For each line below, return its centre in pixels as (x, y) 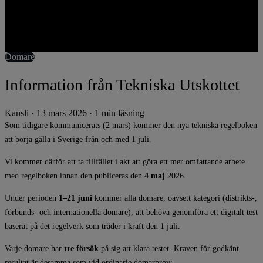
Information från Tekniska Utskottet (122, 85)
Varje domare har (34, 249)
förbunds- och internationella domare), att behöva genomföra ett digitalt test (131, 213)
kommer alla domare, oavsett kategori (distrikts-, (175, 198)
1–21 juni (75, 198)
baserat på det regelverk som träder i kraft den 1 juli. (92, 227)
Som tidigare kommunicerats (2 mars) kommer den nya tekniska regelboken (131, 126)
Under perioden (32, 198)
